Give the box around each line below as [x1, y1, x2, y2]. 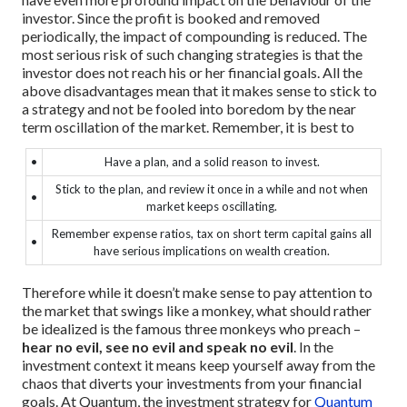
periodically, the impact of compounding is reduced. [22, 26, 342, 45]
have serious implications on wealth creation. [94, 243, 330, 258]
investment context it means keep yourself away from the [22, 355, 375, 373]
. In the [293, 337, 333, 355]
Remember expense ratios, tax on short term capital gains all [52, 225, 372, 241]
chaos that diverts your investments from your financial [22, 373, 362, 392]
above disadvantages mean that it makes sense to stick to [22, 81, 377, 99]
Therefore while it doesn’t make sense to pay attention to [22, 283, 372, 301]
